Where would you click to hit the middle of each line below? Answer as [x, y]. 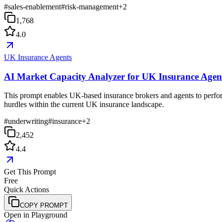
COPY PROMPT [44, 206]
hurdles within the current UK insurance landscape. [84, 105]
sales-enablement [34, 7]
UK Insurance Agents [38, 57]
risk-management [92, 7]
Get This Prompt [30, 172]
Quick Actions [27, 190]
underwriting [28, 121]
